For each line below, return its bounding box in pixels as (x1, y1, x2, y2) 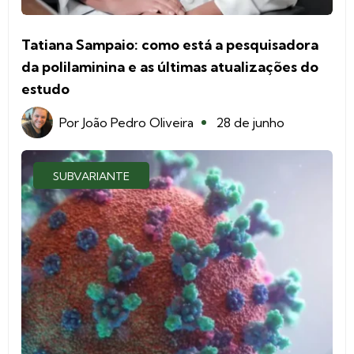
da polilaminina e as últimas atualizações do (21, 57, 318, 76)
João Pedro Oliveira (82, 114, 194, 130)
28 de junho (216, 114, 284, 130)
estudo (21, 79, 70, 98)
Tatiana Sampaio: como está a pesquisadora (21, 35, 318, 54)
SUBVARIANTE (53, 168, 130, 183)
